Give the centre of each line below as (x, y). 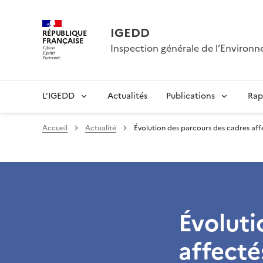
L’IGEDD (58, 96)
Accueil (55, 128)
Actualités (127, 96)
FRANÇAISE (63, 41)
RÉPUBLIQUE (65, 33)
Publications (190, 96)
